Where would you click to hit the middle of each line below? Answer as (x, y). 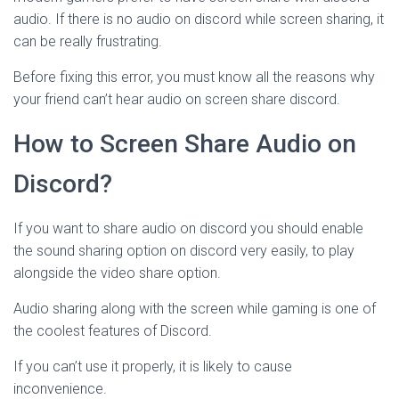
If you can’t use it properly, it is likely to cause (153, 366)
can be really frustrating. (88, 41)
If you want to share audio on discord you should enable (188, 228)
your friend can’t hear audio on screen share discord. (177, 99)
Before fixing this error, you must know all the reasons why (194, 77)
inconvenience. (60, 389)
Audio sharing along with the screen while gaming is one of (195, 309)
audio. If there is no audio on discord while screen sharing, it (199, 19)
